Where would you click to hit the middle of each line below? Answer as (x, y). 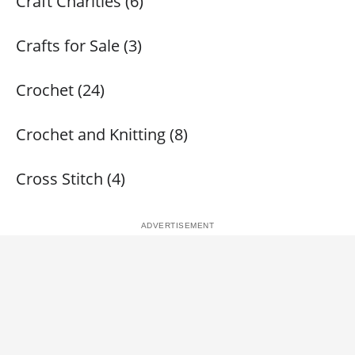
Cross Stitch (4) (71, 179)
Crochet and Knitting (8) (102, 134)
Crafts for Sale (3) (79, 46)
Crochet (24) (60, 90)
